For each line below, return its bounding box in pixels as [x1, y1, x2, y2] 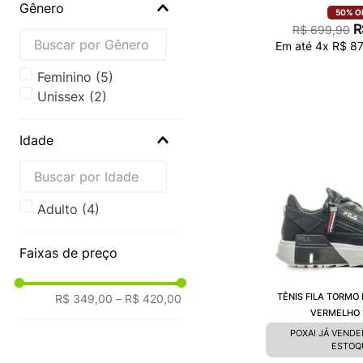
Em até [275, 38, 315, 53]
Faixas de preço [19, 244, 117, 261]
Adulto [37, 200, 79, 217]
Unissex [37, 88, 86, 105]
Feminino [37, 68, 92, 85]
